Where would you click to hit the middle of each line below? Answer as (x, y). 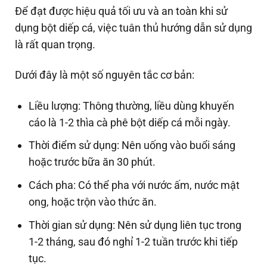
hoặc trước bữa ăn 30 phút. (92, 162)
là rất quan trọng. (56, 44)
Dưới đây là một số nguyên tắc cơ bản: (105, 75)
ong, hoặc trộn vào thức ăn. (93, 202)
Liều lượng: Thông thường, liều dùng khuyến (132, 105)
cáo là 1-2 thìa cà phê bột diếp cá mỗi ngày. (130, 122)
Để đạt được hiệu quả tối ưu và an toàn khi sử (121, 11)
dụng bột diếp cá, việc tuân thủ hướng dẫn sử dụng (133, 27)
